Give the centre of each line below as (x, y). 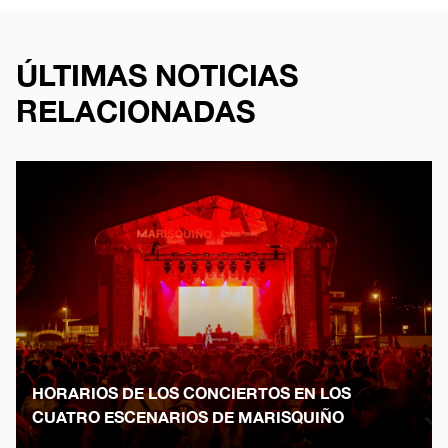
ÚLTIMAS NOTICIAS (157, 75)
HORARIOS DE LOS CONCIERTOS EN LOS (191, 393)
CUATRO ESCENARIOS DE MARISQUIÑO (188, 417)
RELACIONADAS (135, 111)
